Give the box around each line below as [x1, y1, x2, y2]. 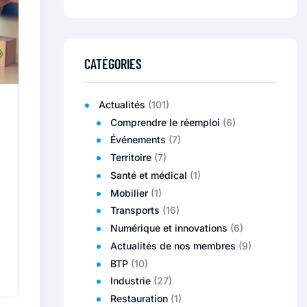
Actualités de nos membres [110, 239, 236, 251]
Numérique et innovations [110, 222, 228, 234]
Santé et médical [110, 169, 187, 181]
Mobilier [110, 186, 148, 199]
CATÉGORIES [84, 55, 142, 72]
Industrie [110, 275, 151, 287]
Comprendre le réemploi [110, 116, 220, 128]
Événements [110, 134, 166, 146]
